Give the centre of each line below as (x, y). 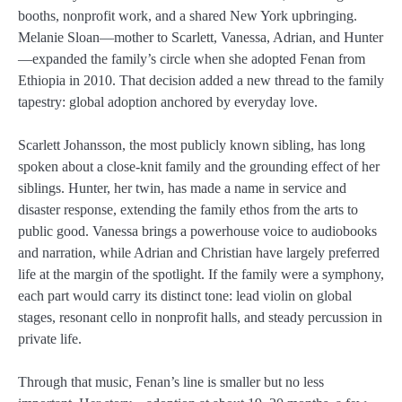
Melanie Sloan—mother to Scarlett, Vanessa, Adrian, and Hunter (201, 38)
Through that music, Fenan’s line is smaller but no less (171, 382)
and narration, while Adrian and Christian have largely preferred (199, 253)
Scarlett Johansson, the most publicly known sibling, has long (192, 145)
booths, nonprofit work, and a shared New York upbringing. (188, 16)
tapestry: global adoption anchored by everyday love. (168, 102)
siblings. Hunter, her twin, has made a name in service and (182, 188)
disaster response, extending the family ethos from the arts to (188, 210)
